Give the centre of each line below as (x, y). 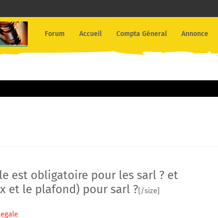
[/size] (149, 191)
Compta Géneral (142, 34)
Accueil (91, 34)
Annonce (195, 34)
